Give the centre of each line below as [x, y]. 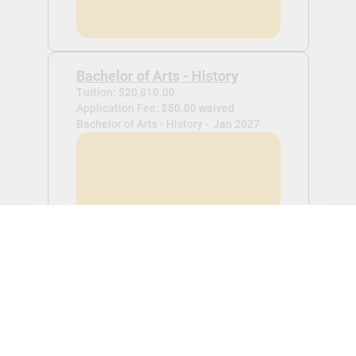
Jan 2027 [236, 124]
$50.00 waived [197, 108]
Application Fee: [118, 108]
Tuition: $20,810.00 [125, 92]
